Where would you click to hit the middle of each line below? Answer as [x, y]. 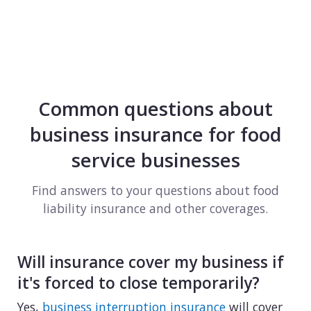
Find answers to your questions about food [155, 191]
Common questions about [155, 108]
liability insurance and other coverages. [155, 209]
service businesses [155, 160]
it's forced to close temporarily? [138, 283]
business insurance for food [155, 134]
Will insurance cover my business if [151, 262]
